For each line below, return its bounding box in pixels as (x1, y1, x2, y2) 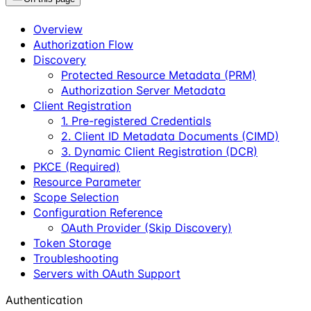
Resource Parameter (33, 174, 141, 190)
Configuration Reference (33, 204, 162, 220)
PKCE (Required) (33, 158, 120, 174)
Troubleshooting (33, 250, 119, 266)
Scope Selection (33, 189, 119, 205)
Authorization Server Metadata (61, 82, 226, 98)
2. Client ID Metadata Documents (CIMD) (61, 128, 279, 144)
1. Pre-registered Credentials (61, 112, 211, 128)
